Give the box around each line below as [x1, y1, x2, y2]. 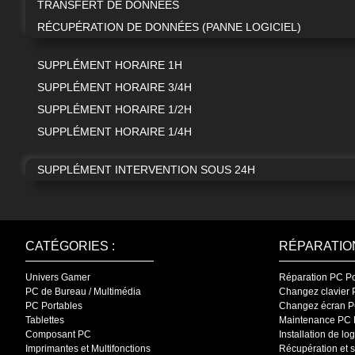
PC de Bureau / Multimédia [25, 285, 141, 297]
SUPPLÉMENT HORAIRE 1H [37, 58, 182, 71]
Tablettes [25, 314, 64, 326]
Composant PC [25, 328, 91, 340]
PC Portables [25, 300, 82, 311]
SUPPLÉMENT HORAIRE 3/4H [37, 80, 192, 94]
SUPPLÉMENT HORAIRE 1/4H [37, 124, 192, 138]
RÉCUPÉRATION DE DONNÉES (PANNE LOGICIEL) [37, 20, 301, 33]
